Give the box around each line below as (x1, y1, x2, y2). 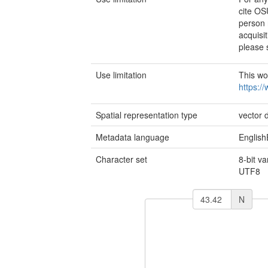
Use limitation (96, 69, 147, 81)
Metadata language (96, 131, 169, 143)
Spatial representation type (96, 109, 197, 121)
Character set (96, 153, 147, 165)
